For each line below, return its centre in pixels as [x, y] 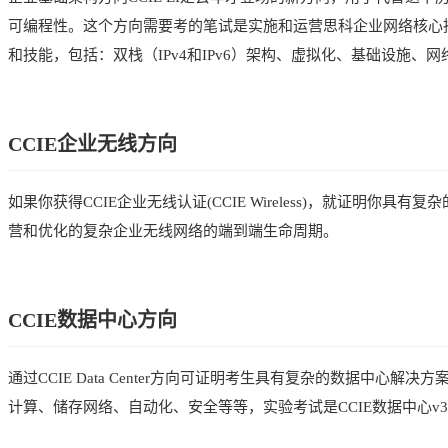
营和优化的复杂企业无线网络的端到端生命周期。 [173, 230]
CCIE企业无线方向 [92, 143]
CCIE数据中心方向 [92, 319]
